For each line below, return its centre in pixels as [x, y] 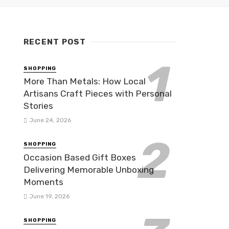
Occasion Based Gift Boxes [80, 157]
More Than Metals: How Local [85, 82]
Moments [43, 182]
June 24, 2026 [50, 120]
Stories [38, 106]
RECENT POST [55, 42]
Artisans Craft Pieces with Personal [98, 94]
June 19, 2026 [49, 196]
